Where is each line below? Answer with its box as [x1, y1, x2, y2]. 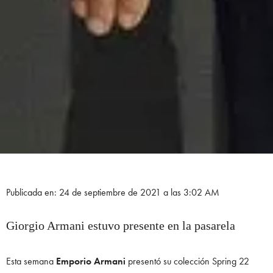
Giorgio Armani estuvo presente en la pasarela [6, 219, 235, 233]
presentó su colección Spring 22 [126, 255, 249, 268]
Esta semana [6, 255, 56, 268]
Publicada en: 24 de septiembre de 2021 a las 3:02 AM [6, 186, 219, 199]
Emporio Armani [56, 255, 126, 268]
